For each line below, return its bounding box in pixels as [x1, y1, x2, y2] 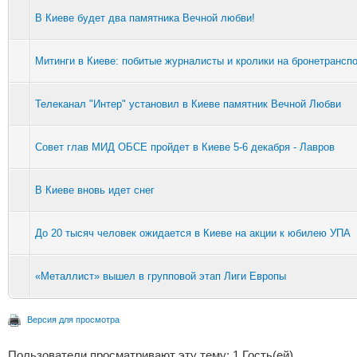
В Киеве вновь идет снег [35, 183, 155, 196]
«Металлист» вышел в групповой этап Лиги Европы [35, 269, 286, 282]
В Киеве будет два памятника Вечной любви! [35, 11, 255, 24]
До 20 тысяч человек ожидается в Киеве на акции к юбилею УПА [35, 226, 351, 239]
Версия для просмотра [27, 314, 120, 324]
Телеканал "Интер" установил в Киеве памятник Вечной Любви [35, 97, 341, 110]
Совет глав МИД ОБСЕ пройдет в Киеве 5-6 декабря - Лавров [35, 140, 335, 153]
